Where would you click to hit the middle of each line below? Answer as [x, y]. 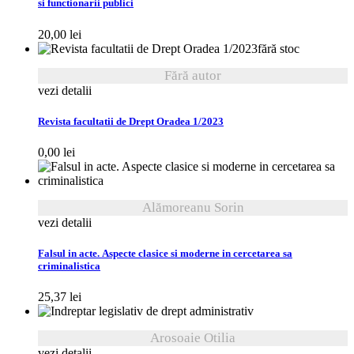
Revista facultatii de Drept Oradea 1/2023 [131, 121]
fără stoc [279, 48]
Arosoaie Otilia [193, 338]
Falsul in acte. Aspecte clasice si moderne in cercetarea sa [165, 254]
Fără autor [193, 75]
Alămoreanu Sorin [193, 207]
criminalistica [69, 267]
